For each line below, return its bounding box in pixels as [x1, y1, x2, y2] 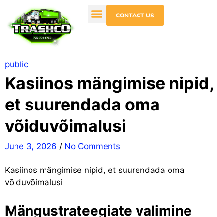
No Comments [64, 141, 120, 151]
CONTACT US [115, 12, 154, 19]
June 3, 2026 [5, 141, 57, 151]
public [5, 60, 28, 69]
